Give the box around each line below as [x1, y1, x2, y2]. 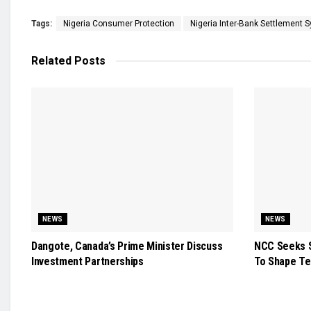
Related [31, 53, 72, 67]
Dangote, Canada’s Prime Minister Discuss [31, 239, 223, 253]
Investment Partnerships [31, 254, 144, 268]
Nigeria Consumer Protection [63, 18, 174, 28]
